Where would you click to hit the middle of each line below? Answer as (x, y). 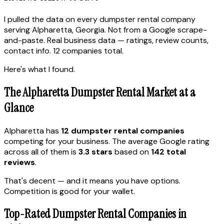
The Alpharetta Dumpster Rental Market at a (100, 92)
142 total (168, 151)
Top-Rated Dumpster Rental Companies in (95, 214)
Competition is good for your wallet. (69, 191)
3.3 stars (95, 151)
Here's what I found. (39, 69)
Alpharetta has (32, 130)
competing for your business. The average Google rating (107, 141)
